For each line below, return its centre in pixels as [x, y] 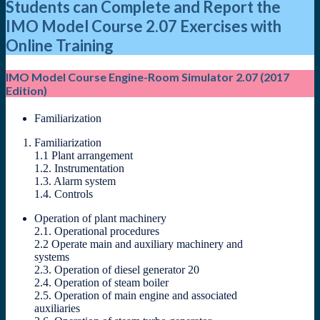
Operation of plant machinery [100, 219]
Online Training [60, 45]
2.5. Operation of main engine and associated [136, 296]
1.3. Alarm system [75, 181]
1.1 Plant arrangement [84, 156]
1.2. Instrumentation [79, 169]
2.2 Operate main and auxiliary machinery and [139, 244]
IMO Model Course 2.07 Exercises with [144, 26]
